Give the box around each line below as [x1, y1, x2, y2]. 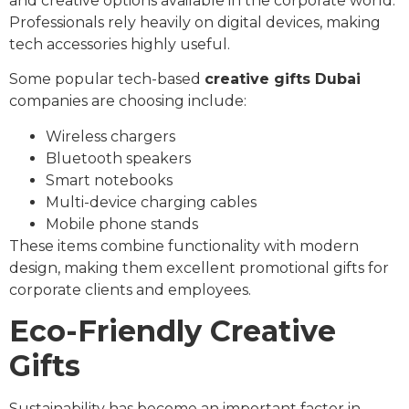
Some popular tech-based [9, 70, 204, 89]
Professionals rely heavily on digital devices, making [9, 13, 381, 31]
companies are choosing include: [9, 92, 246, 110]
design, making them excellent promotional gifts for [9, 258, 389, 277]
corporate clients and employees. [9, 280, 251, 299]
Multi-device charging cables [46, 193, 257, 211]
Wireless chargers [46, 127, 175, 145]
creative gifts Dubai [204, 70, 361, 89]
